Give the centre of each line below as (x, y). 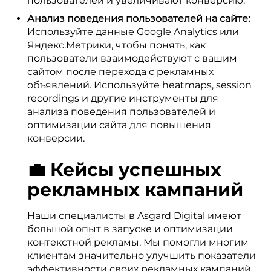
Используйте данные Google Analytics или (133, 32)
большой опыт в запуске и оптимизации (130, 229)
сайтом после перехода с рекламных (120, 72)
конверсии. (56, 138)
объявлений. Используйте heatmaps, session (139, 85)
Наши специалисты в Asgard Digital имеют (134, 216)
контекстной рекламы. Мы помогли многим (138, 242)
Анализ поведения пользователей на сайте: (139, 18)
